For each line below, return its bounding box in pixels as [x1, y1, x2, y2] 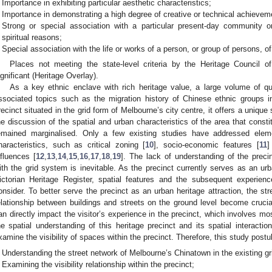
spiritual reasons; [2, 32, 63, 42]
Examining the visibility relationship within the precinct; [2, 259, 195, 269]
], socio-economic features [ [154, 140, 259, 150]
